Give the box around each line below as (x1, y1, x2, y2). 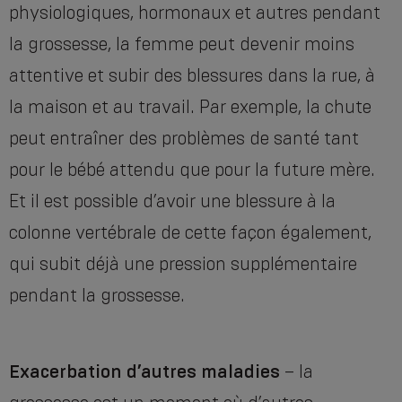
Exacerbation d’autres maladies (9, 361, 280, 383)
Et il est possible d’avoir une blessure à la (9, 190, 336, 213)
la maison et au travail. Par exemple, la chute (9, 96, 371, 118)
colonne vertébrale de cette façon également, (9, 222, 371, 244)
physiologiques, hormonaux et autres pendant (9, 2, 380, 24)
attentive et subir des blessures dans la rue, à (9, 65, 375, 87)
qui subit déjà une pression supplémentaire (9, 253, 357, 275)
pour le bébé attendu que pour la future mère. (9, 159, 375, 181)
